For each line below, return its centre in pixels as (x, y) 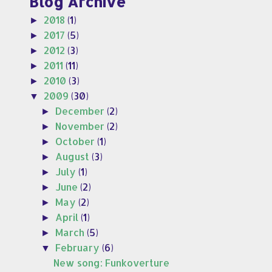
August (74, 157)
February (79, 248)
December (81, 111)
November (81, 126)
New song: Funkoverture (111, 263)
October (76, 141)
